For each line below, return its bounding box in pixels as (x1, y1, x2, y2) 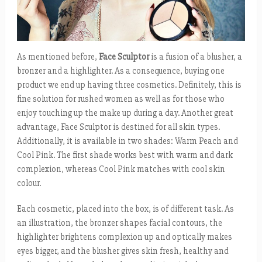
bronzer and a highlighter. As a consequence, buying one (16, 65, 225, 76)
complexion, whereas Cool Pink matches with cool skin (16, 163, 225, 174)
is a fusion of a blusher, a (149, 51, 242, 62)
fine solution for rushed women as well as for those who (16, 93, 225, 104)
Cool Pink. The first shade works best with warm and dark (16, 149, 233, 160)
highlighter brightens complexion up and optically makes (16, 231, 232, 242)
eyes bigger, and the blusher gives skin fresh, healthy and (16, 245, 229, 256)
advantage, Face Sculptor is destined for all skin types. (16, 121, 220, 132)
